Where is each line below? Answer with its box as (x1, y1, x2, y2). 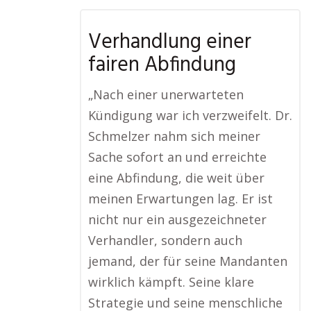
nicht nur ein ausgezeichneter (88, 211, 267, 228)
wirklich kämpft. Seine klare (88, 274, 254, 291)
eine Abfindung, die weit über (88, 169, 264, 187)
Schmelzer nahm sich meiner (88, 128, 260, 145)
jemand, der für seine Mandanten (88, 253, 287, 270)
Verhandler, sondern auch (88, 232, 242, 249)
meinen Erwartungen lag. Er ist (88, 190, 273, 208)
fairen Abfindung (88, 49, 236, 83)
